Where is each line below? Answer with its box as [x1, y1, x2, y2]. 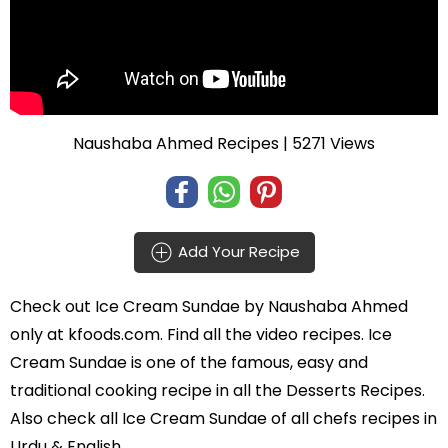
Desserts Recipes [286, 378, 422, 402]
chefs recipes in [313, 406, 437, 430]
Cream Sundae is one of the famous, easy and [10, 350, 368, 374]
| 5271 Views [279, 131, 375, 155]
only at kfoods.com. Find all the [10, 322, 256, 346]
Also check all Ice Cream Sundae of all [10, 406, 313, 430]
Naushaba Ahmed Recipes [73, 131, 279, 155]
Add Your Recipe [173, 240, 300, 262]
